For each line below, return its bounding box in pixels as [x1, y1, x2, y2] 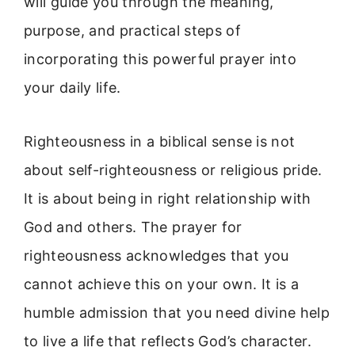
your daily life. [24, 79, 121, 96]
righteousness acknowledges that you [24, 247, 289, 265]
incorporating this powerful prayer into [24, 51, 297, 67]
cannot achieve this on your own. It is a [24, 276, 300, 293]
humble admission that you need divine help [24, 304, 330, 322]
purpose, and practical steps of [24, 22, 242, 39]
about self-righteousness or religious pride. [24, 162, 323, 179]
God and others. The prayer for [24, 219, 242, 236]
